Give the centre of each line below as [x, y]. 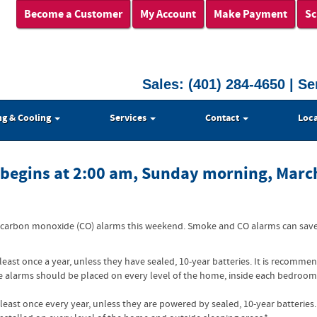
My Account [168, 14]
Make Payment [250, 14]
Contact [223, 118]
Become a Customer [73, 14]
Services [129, 118]
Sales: [165, 84]
